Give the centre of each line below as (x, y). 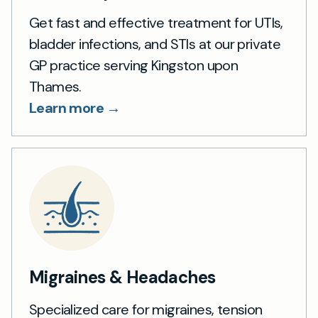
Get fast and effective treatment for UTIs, (156, 23)
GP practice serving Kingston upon (134, 65)
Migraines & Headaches (122, 277)
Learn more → (75, 108)
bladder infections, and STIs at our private (155, 44)
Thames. (55, 87)
